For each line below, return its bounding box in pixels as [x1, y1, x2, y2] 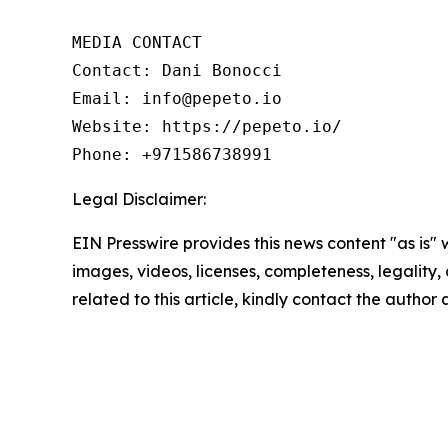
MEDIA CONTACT [72, 33, 202, 53]
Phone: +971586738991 [72, 145, 272, 165]
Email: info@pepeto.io [72, 89, 282, 109]
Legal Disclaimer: [72, 189, 206, 210]
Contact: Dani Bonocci [72, 61, 282, 81]
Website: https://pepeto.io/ [72, 117, 342, 137]
